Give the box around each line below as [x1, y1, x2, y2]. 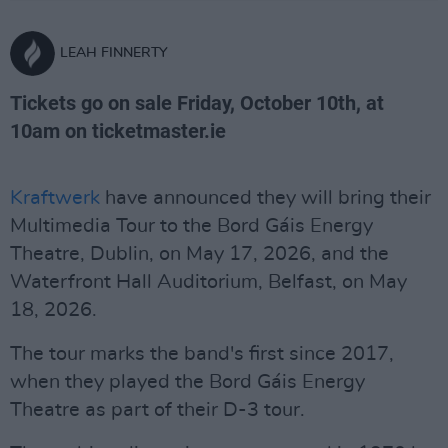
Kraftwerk [10, 188, 100, 208]
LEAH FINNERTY [60, 46, 168, 60]
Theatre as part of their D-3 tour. [10, 400, 305, 420]
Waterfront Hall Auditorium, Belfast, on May [10, 272, 407, 292]
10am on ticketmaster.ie [10, 119, 226, 143]
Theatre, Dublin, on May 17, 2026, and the [10, 244, 389, 264]
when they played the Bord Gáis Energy [10, 372, 365, 392]
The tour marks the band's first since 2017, [10, 344, 394, 364]
